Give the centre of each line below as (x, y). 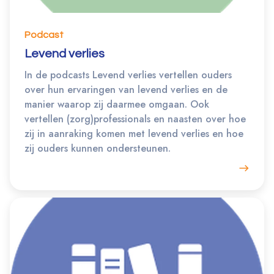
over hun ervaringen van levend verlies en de (126, 90)
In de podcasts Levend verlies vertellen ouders (128, 75)
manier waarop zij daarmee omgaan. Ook (117, 105)
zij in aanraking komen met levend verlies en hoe (134, 134)
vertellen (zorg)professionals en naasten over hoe (135, 119)
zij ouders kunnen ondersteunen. (98, 149)
